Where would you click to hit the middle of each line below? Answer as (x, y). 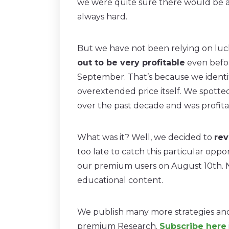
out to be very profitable (131, 62)
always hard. (102, 16)
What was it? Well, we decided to (146, 137)
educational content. (120, 180)
